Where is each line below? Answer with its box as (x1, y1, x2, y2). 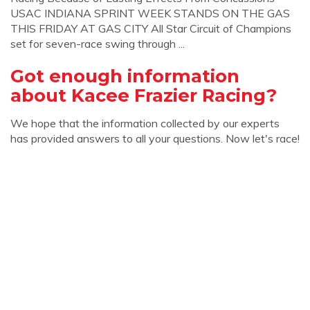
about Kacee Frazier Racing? (10, 84, 277, 106)
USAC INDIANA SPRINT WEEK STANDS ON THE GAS (10, 6, 290, 20)
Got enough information (10, 65, 239, 86)
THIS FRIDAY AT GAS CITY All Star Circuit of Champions (10, 21, 291, 35)
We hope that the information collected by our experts (10, 116, 280, 130)
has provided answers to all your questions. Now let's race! (10, 131, 300, 145)
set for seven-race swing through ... (10, 37, 185, 51)
